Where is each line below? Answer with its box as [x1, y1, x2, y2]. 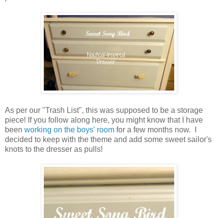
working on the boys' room [24, 126, 114, 134]
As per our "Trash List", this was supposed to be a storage [5, 106, 203, 115]
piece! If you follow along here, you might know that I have [5, 116, 203, 125]
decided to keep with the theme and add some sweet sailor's [5, 135, 212, 144]
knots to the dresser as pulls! [5, 145, 103, 154]
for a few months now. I [114, 126, 197, 134]
